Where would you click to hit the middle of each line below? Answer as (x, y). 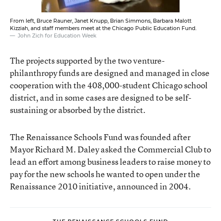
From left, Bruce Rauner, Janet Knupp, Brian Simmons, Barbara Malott (101, 21)
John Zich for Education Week (57, 36)
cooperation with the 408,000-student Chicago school (109, 85)
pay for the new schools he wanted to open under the (105, 174)
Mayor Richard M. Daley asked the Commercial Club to (110, 149)
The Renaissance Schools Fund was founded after (100, 137)
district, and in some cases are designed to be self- (101, 97)
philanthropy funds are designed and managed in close (110, 73)
